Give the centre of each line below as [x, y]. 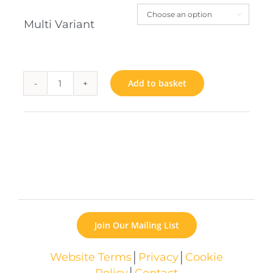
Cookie [204, 257]
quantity [82, 106]
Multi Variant [59, 24]
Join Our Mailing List [136, 225]
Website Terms [91, 257]
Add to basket [158, 83]
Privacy [158, 257]
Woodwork [89, 90]
